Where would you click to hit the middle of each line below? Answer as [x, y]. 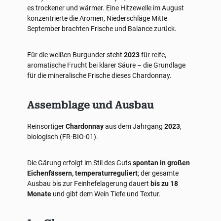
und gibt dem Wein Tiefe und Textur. [106, 194]
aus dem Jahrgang [134, 126]
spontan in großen [161, 163]
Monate [39, 194]
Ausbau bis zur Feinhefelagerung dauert [89, 184]
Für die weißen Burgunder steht [75, 55]
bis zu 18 [164, 184]
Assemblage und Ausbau [90, 105]
